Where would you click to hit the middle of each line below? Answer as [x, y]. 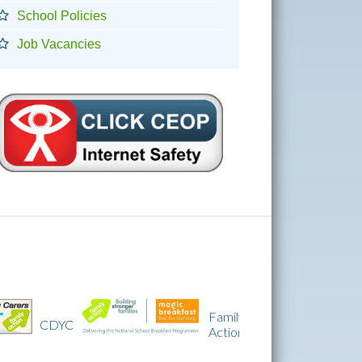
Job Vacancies [59, 44]
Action [103, 332]
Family [103, 317]
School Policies [62, 15]
